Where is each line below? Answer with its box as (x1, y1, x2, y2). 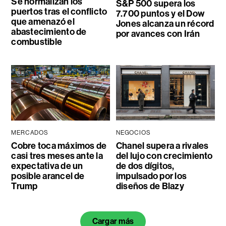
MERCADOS (11, 129, 48, 136)
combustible (11, 36, 63, 47)
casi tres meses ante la (11, 150, 103, 161)
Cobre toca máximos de (11, 140, 107, 151)
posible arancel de (11, 170, 85, 182)
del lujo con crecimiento (116, 150, 213, 161)
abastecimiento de (11, 26, 87, 37)
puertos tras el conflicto (11, 6, 107, 17)
